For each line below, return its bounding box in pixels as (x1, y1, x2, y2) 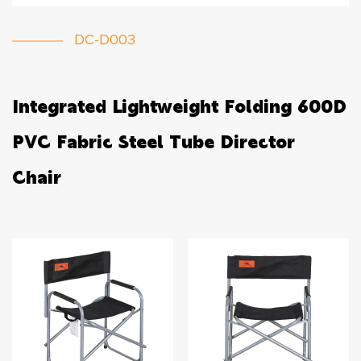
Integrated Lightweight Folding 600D (12, 95, 346, 116)
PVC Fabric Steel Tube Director (12, 131, 295, 151)
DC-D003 (74, 33, 135, 48)
